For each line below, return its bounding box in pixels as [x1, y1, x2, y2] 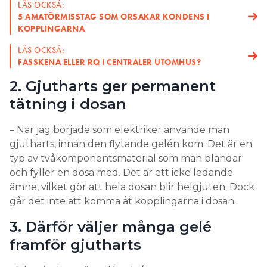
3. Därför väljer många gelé [10, 218, 212, 235]
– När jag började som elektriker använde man [10, 123, 229, 135]
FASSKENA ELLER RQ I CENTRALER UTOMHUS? [18, 56, 201, 67]
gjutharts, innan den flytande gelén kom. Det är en [10, 138, 252, 150]
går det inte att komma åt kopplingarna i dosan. [10, 195, 238, 207]
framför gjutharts [10, 235, 141, 253]
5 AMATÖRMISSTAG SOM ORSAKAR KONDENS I [18, 11, 210, 22]
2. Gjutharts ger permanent [10, 77, 216, 95]
